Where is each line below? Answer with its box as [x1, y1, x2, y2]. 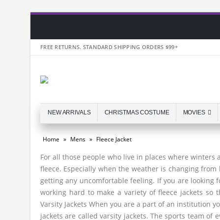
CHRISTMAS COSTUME [104, 109, 169, 116]
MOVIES [183, 109, 205, 116]
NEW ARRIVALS [48, 109, 91, 116]
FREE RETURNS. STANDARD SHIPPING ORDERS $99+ [40, 43, 178, 51]
